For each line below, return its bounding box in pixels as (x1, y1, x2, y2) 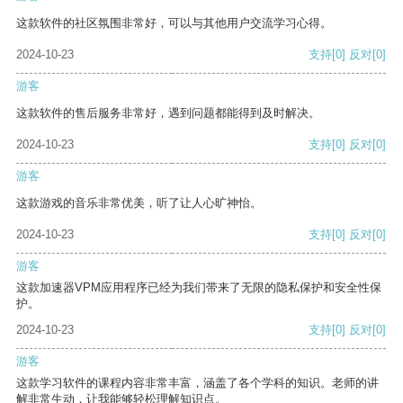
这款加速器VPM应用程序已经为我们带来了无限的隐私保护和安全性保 (16, 281, 381, 295)
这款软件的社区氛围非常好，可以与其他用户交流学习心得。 (16, 16, 332, 31)
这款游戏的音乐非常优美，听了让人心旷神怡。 (16, 196, 262, 210)
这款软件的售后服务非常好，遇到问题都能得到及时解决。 (16, 106, 320, 121)
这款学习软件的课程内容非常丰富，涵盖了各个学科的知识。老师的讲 (16, 376, 379, 390)
